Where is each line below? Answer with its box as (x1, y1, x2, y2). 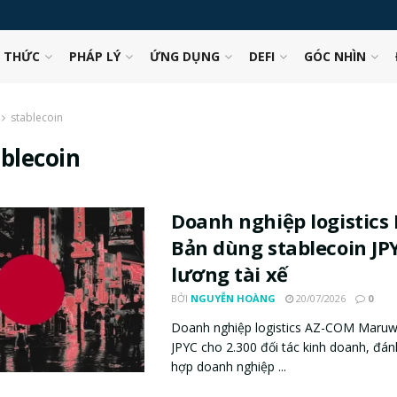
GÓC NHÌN (303, 48, 366, 65)
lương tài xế (171, 261, 288, 287)
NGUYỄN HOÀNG (191, 292, 276, 305)
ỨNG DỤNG (149, 48, 220, 65)
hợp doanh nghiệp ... (171, 358, 286, 375)
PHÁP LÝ (68, 48, 121, 65)
